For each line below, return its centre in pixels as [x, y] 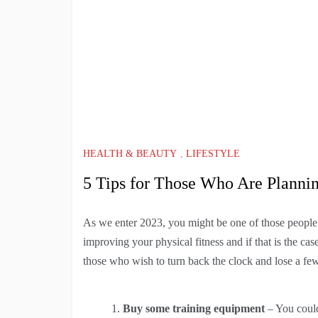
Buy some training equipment [195, 308]
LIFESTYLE [213, 153]
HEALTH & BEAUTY [130, 153]
